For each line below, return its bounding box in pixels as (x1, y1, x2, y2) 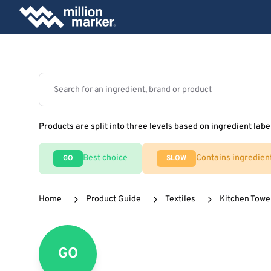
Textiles (165, 194, 195, 204)
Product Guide (86, 194, 141, 204)
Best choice (83, 153, 128, 163)
